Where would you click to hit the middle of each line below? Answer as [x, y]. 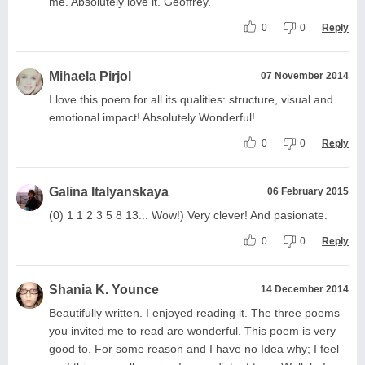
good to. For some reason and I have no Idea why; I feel [194, 348]
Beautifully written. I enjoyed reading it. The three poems [194, 312]
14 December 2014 [305, 289]
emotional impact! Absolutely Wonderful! [152, 117]
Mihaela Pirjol [90, 76]
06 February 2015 [308, 191]
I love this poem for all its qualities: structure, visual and [191, 99]
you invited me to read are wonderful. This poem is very [192, 330]
